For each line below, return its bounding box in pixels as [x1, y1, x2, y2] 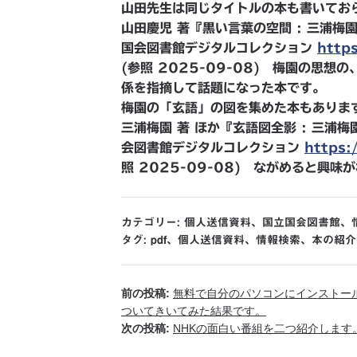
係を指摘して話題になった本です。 [121, 81, 325, 94]
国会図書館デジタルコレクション [121, 41, 317, 54]
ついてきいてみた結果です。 [121, 304, 266, 317]
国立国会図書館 [262, 217, 340, 228]
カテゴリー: [121, 217, 184, 228]
